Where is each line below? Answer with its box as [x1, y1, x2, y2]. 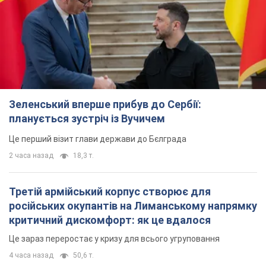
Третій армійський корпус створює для [9, 185, 211, 198]
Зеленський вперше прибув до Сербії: [9, 98, 201, 111]
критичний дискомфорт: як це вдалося [9, 214, 211, 227]
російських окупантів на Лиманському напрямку [9, 199, 257, 213]
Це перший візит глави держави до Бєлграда [9, 134, 186, 144]
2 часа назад [9, 151, 53, 160]
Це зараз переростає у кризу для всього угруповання [9, 234, 220, 244]
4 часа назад [9, 251, 53, 260]
